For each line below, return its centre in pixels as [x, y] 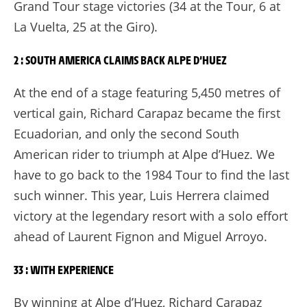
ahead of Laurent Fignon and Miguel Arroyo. [140, 236]
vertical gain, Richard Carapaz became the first [147, 113]
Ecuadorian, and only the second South [126, 133]
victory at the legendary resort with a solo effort [151, 216]
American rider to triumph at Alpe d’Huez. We [144, 154]
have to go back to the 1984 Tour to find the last [151, 174]
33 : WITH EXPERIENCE [64, 269]
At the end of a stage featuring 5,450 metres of [147, 92]
